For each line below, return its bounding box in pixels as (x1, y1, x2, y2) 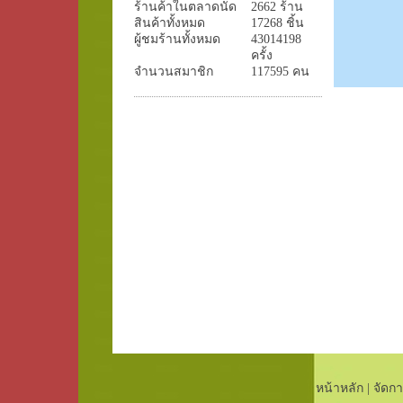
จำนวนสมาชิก (134, 65, 213, 78)
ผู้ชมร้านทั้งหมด (134, 32, 220, 46)
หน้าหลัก (315, 381, 363, 395)
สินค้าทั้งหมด (134, 16, 205, 30)
